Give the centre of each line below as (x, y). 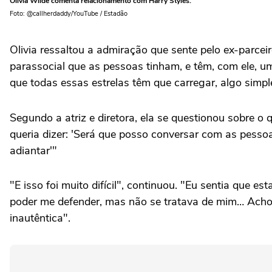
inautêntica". (40, 218)
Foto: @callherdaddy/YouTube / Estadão (69, 14)
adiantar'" (33, 151)
